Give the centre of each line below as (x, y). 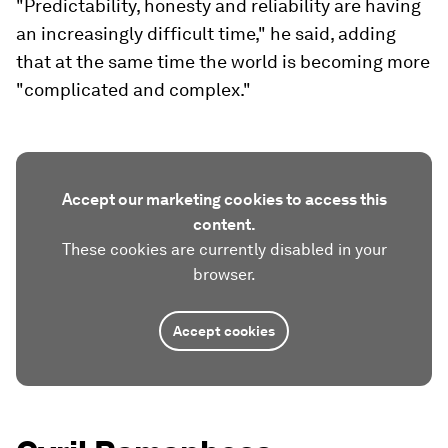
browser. (224, 274)
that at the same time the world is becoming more (223, 61)
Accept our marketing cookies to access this (224, 199)
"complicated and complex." (133, 89)
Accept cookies (224, 331)
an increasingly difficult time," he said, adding (206, 33)
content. (224, 224)
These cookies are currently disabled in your (224, 249)
